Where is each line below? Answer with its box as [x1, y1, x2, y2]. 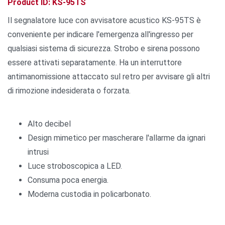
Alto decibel [28, 119, 71, 129]
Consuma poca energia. [28, 175, 108, 185]
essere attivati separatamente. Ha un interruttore [8, 57, 182, 67]
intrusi [28, 147, 49, 157]
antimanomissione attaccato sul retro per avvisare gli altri [8, 71, 210, 81]
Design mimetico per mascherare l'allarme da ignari [28, 133, 205, 143]
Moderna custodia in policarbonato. [28, 189, 151, 199]
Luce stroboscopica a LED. [28, 161, 122, 171]
